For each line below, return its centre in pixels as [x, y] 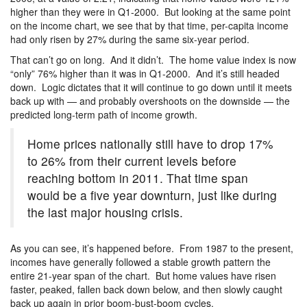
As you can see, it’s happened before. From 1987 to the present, [152, 248]
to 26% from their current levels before [132, 161]
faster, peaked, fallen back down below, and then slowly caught [146, 290]
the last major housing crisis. [105, 212]
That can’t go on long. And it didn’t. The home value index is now [153, 60]
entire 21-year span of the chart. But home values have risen [143, 276]
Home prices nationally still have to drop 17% [150, 144]
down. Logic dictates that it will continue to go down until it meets [151, 87]
